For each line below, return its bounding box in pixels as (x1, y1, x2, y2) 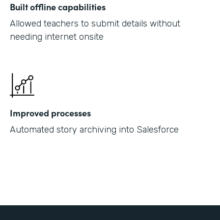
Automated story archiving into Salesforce (10, 124, 179, 135)
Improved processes (10, 106, 91, 119)
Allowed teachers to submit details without (10, 18, 180, 29)
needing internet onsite (10, 31, 104, 42)
